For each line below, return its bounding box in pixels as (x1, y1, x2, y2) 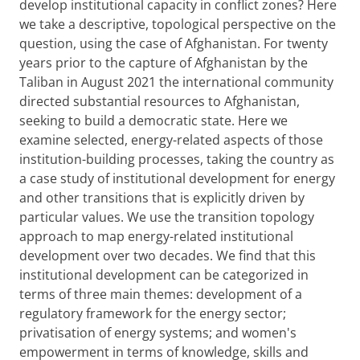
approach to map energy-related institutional (19, 227, 293, 245)
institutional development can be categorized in (19, 266, 309, 284)
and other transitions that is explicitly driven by (19, 189, 305, 207)
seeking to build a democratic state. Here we (19, 112, 288, 129)
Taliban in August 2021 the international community (19, 73, 333, 91)
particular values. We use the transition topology (19, 208, 314, 226)
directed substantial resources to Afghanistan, (19, 92, 300, 110)
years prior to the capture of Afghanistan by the (19, 54, 308, 72)
